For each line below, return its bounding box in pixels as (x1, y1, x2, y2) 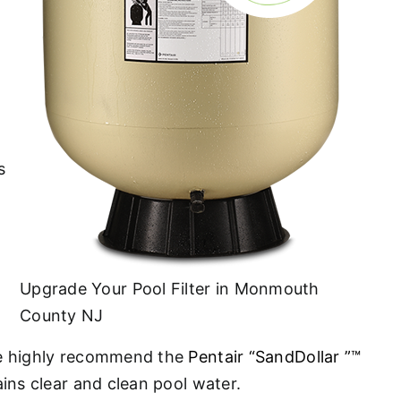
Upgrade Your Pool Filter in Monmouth (20, 279, 320, 298)
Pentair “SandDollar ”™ (188, 346, 362, 366)
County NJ (20, 306, 104, 325)
